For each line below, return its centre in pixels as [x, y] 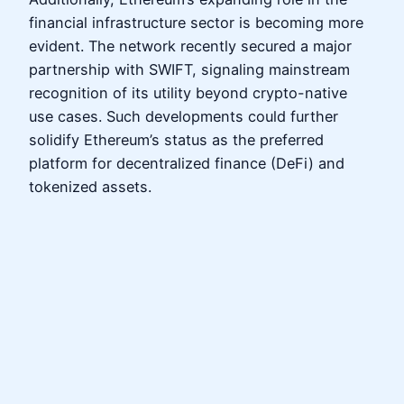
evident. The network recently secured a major [190, 46]
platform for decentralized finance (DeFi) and [187, 163]
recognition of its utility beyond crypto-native [188, 92]
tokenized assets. [90, 186]
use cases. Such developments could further [184, 116]
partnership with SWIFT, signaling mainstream [189, 69]
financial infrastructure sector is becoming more [196, 22]
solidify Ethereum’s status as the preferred [176, 139]
